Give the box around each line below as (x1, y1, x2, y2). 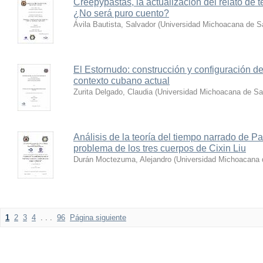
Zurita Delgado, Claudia (73, 87, 153, 96)
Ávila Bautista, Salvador (73, 20, 156, 29)
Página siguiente (70, 213, 126, 222)
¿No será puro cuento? (73, 8, 169, 18)
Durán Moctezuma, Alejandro (73, 155, 171, 164)
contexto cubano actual (73, 76, 170, 86)
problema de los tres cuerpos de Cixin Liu (73, 143, 246, 153)
